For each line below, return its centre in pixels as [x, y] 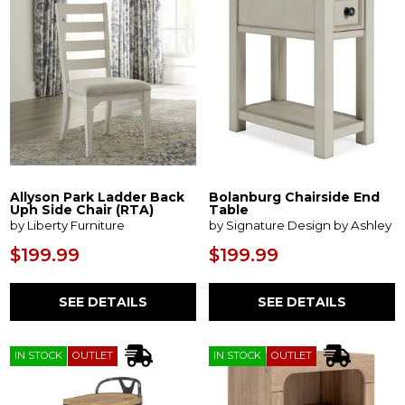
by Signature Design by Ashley [300, 226]
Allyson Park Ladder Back [98, 197]
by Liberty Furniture [68, 226]
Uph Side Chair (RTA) [82, 209]
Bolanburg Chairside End [294, 197]
